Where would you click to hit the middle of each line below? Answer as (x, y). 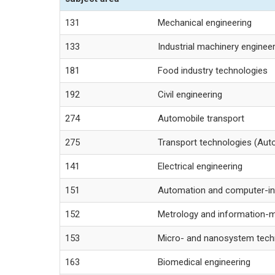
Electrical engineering (200, 167)
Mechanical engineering (205, 23)
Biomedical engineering (204, 262)
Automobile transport (201, 119)
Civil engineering (190, 95)
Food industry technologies (213, 71)
